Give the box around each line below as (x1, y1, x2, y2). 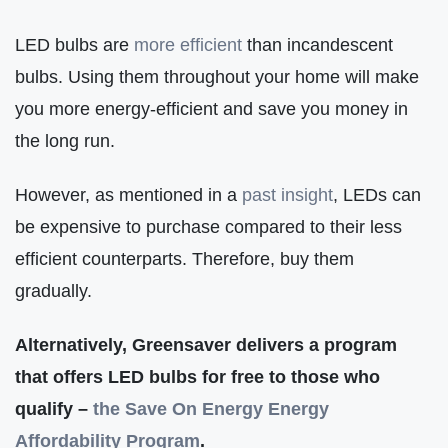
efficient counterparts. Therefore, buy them (15, 248, 354, 270)
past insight (242, 184, 333, 206)
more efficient (134, 33, 242, 55)
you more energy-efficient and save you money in (15, 97, 408, 119)
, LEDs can (333, 184, 421, 206)
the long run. (15, 129, 115, 151)
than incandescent (242, 33, 393, 55)
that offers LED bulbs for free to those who (15, 366, 380, 388)
